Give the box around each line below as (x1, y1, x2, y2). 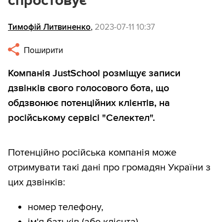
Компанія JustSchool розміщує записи (8, 67, 180, 80)
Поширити (22, 45, 63, 56)
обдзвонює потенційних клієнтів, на (8, 97, 170, 110)
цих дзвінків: (8, 176, 65, 189)
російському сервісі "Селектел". (8, 112, 155, 124)
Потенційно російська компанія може (8, 147, 176, 159)
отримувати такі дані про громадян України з (8, 162, 211, 174)
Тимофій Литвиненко (8, 22, 91, 33)
